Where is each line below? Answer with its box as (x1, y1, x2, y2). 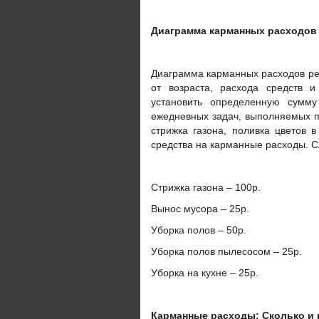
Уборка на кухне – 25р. (151, 267, 258, 278)
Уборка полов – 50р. (151, 224, 246, 236)
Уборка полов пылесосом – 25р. (151, 246, 302, 257)
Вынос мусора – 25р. (151, 203, 249, 214)
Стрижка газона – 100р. (151, 182, 261, 193)
